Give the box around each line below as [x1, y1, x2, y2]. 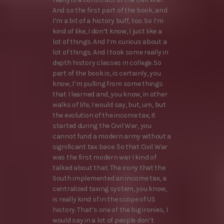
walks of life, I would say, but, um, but [52, 100, 166, 109]
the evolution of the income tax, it [52, 111, 156, 120]
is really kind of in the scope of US [52, 195, 155, 204]
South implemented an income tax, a [52, 174, 166, 183]
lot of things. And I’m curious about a [52, 37, 167, 46]
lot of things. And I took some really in [52, 48, 168, 57]
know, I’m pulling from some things [52, 79, 163, 88]
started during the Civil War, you [52, 121, 151, 130]
